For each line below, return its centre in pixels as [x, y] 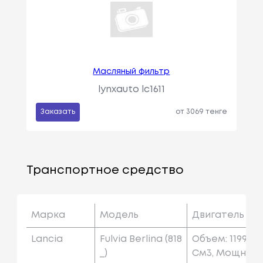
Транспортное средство [105, 171]
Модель [119, 215]
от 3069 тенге [202, 112]
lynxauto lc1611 [131, 90]
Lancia [47, 240]
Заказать [58, 112]
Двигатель [218, 215]
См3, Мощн [219, 254]
